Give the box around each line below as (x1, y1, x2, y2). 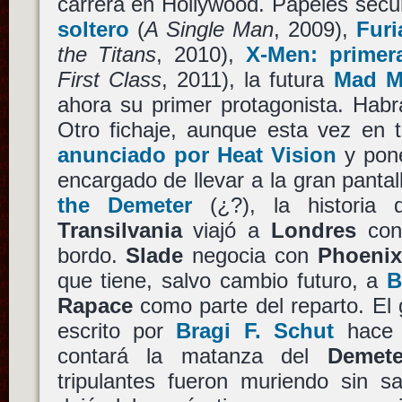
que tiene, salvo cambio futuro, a (57, 268, 388, 293)
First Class (57, 67, 162, 92)
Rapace (57, 293, 133, 319)
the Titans (57, 42, 157, 67)
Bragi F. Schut (176, 319, 335, 344)
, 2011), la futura (161, 67, 334, 92)
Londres (271, 218, 357, 243)
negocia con (183, 243, 318, 268)
